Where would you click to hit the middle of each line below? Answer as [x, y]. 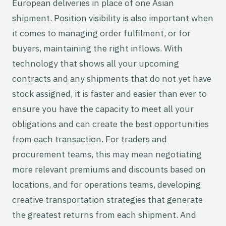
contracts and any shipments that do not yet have [112, 79]
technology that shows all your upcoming [96, 64]
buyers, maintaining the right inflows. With [97, 48]
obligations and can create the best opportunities [110, 124]
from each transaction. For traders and [90, 139]
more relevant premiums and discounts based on [109, 169]
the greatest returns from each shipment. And [104, 215]
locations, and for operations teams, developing [106, 185]
